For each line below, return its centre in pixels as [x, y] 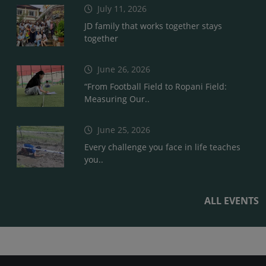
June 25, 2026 [124, 129]
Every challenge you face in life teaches [162, 147]
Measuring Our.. [117, 99]
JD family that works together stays [153, 26]
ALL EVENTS [232, 200]
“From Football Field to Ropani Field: [156, 86]
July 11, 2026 [122, 8]
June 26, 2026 [124, 69]
